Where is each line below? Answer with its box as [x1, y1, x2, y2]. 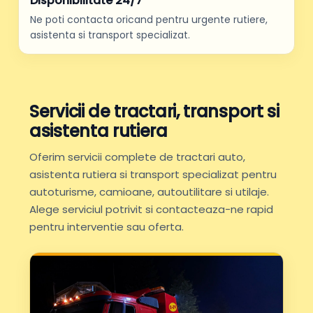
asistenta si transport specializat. [30, 28, 190, 42]
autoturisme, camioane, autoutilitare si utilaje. [29, 184, 269, 199]
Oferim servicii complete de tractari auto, [29, 150, 245, 164]
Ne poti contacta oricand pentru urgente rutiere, [30, 13, 268, 27]
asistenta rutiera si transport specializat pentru [29, 167, 277, 182]
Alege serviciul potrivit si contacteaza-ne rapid [29, 202, 273, 217]
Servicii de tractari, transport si [29, 100, 279, 123]
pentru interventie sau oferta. [29, 219, 184, 234]
